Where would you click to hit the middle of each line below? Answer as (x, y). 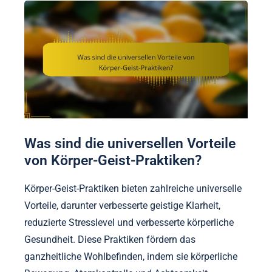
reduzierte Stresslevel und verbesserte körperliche (129, 223)
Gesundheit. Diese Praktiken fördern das (110, 240)
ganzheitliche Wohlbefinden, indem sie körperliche (131, 257)
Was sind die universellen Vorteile (130, 144)
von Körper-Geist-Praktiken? (113, 161)
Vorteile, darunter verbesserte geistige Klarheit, (122, 206)
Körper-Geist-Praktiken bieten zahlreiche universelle (133, 189)
